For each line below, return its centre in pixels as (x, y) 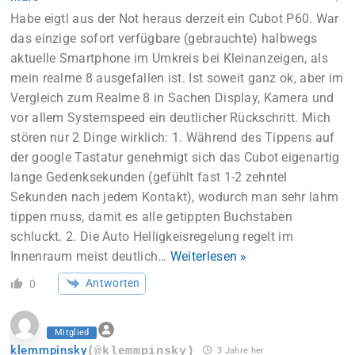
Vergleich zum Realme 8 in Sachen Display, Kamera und (172, 98)
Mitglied (72, 332)
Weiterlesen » (208, 257)
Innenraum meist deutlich (84, 257)
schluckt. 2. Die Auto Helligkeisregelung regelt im (152, 237)
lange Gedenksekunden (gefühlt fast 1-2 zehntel (149, 177)
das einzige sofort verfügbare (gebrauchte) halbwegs (164, 39)
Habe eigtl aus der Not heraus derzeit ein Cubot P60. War (175, 19)
